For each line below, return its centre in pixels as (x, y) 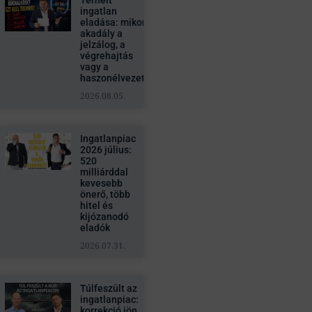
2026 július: (106, 150)
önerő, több (105, 194)
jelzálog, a (102, 45)
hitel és (96, 205)
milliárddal (104, 172)
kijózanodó (104, 217)
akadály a (101, 33)
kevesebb (101, 183)
